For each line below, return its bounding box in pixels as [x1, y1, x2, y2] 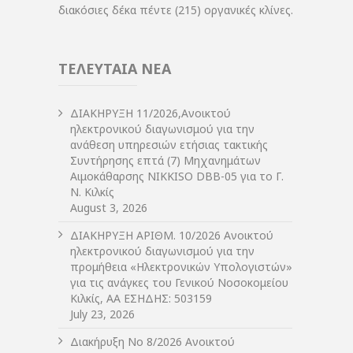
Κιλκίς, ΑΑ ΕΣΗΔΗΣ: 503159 [70, 291, 212, 307]
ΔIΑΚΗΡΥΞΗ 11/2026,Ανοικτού [70, 106, 231, 121]
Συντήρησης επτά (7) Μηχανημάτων [70, 153, 261, 169]
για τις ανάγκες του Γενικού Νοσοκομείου [70, 275, 288, 291]
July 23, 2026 [70, 307, 135, 322]
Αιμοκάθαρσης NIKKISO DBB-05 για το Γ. [70, 169, 284, 184]
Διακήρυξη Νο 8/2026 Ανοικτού [70, 334, 235, 350]
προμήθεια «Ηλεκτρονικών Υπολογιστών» [70, 259, 292, 275]
